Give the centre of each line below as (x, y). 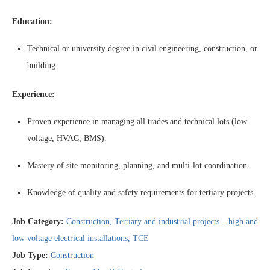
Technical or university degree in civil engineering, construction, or (142, 49)
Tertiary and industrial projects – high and (186, 221)
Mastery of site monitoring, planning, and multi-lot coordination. (138, 165)
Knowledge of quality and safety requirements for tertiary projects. (141, 193)
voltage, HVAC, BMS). (67, 138)
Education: (32, 21)
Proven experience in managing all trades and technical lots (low (137, 121)
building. (42, 65)
